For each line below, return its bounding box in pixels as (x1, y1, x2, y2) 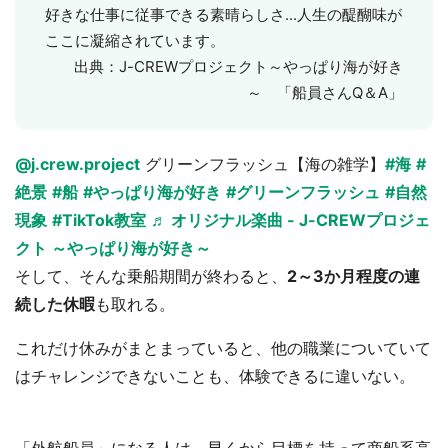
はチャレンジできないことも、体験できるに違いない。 (15, 365, 415, 386)
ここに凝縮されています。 (45, 30, 225, 50)
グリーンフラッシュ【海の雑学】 (140, 153, 385, 174)
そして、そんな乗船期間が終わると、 (15, 265, 287, 286)
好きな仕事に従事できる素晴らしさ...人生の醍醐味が (45, 4, 402, 24)
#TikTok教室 (52, 209, 146, 230)
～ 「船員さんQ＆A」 (247, 82, 403, 102)
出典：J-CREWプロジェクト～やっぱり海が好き (74, 56, 403, 76)
